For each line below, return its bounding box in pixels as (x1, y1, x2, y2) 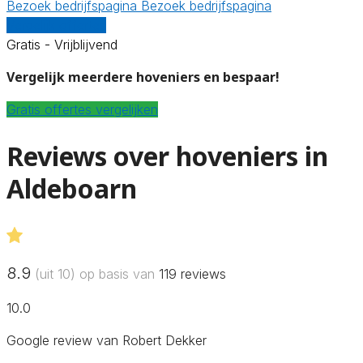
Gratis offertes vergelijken (6, 100, 158, 117)
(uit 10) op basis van (31, 265, 159, 282)
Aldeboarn (6, 171, 137, 207)
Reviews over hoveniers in (6, 139, 328, 174)
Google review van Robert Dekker (6, 331, 207, 348)
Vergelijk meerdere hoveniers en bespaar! (6, 67, 280, 86)
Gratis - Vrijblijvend (6, 36, 117, 53)
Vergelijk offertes (6, 16, 106, 33)
